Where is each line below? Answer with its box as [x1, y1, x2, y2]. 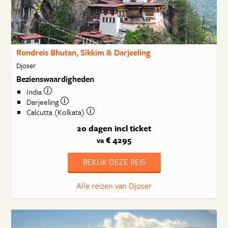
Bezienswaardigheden [16, 72, 94, 85]
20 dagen [77, 122, 112, 134]
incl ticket [115, 122, 151, 134]
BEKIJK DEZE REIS [82, 156, 146, 168]
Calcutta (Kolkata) [26, 106, 87, 118]
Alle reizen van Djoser [76, 180, 152, 192]
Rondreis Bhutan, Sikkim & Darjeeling [16, 46, 151, 59]
